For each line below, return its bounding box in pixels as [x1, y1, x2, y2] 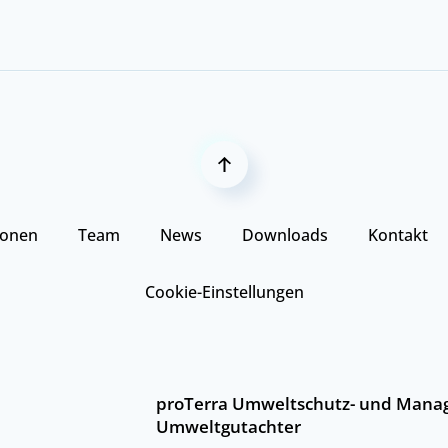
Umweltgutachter [156, 414, 301, 438]
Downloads [241, 223, 328, 246]
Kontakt [367, 223, 428, 246]
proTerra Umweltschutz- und [156, 391, 396, 415]
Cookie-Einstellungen [144, 280, 304, 303]
